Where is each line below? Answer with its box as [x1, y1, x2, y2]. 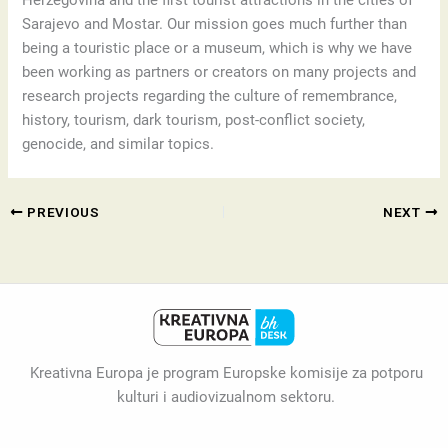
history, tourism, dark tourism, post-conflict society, [22, 111, 366, 130]
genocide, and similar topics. [22, 135, 215, 154]
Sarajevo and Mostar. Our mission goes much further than [22, 15, 408, 34]
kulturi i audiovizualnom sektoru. [117, 387, 335, 406]
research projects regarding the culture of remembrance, [22, 87, 398, 106]
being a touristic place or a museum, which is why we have [22, 39, 413, 58]
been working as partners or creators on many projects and [22, 63, 417, 82]
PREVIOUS [23, 203, 100, 220]
